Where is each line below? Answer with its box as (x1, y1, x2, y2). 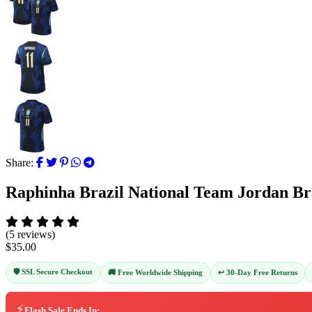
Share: (6, 157, 33, 169)
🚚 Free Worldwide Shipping (108, 268, 203, 277)
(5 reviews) (6, 228, 55, 240)
